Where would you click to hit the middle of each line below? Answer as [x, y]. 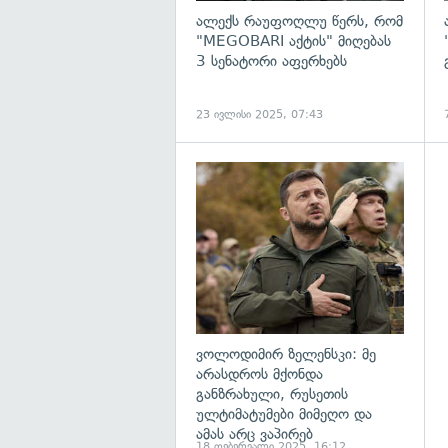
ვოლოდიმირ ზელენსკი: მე [286, 354]
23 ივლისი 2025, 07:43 [259, 114]
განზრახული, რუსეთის [272, 394]
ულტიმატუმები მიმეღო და [284, 414]
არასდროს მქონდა [259, 374]
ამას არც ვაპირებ [254, 434]
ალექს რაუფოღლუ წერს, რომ [299, 21]
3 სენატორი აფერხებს [271, 61]
